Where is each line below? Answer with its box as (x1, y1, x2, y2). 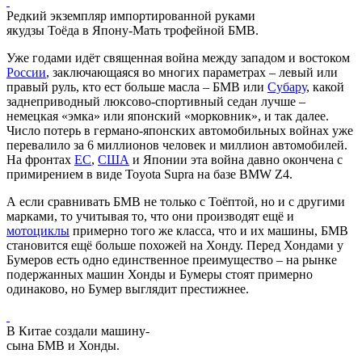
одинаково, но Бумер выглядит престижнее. (6, 282, 249, 297)
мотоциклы (6, 224, 69, 238)
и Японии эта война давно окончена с (129, 153, 343, 167)
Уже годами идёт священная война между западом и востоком (6, 51, 350, 65)
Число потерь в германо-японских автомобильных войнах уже (6, 124, 353, 138)
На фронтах (6, 153, 74, 167)
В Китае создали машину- (6, 324, 149, 339)
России (6, 65, 46, 80)
